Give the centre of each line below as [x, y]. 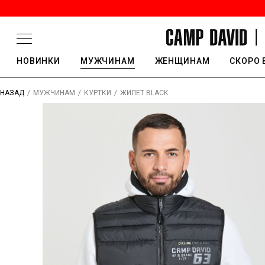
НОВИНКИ [38, 61]
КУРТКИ [98, 93]
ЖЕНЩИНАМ [182, 61]
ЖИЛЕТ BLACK [144, 93]
